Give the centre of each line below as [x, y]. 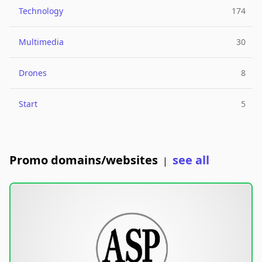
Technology [41, 11]
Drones [33, 73]
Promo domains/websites [84, 160]
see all [191, 160]
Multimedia [41, 42]
